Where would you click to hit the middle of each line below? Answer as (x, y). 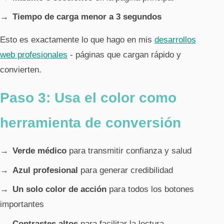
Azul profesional (45, 170)
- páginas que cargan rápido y (124, 55)
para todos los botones (150, 189)
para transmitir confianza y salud (129, 151)
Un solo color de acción (59, 189)
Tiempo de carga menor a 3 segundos (87, 17)
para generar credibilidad (125, 170)
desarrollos (175, 40)
